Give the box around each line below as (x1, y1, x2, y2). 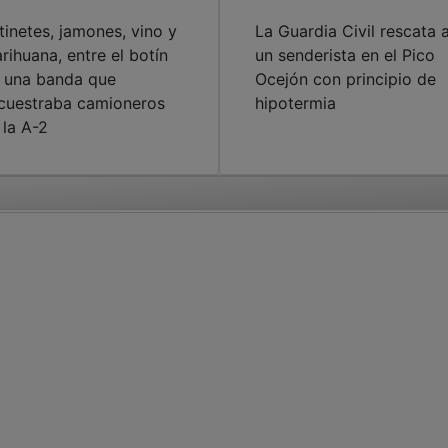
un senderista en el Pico (254, 44, 435, 65)
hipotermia (254, 92, 336, 113)
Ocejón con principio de (254, 68, 436, 89)
